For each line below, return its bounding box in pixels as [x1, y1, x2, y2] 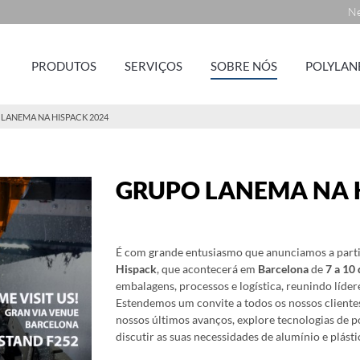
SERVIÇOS [125, 58, 182, 73]
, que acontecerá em [157, 262, 258, 276]
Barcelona [258, 262, 309, 276]
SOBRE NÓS [211, 58, 277, 73]
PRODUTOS [31, 58, 96, 73]
